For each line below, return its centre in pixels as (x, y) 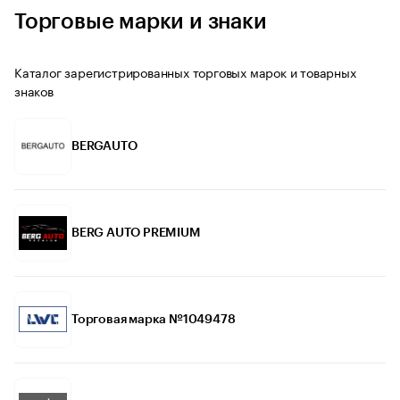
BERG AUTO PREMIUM (136, 233)
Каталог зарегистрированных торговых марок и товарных (185, 71)
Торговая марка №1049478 (154, 319)
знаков (34, 90)
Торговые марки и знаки (141, 21)
